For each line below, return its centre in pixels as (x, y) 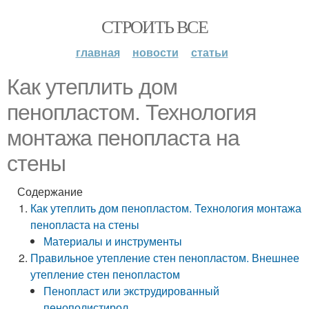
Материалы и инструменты (113, 241)
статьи (209, 52)
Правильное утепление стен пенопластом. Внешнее (165, 258)
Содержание (50, 191)
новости (155, 52)
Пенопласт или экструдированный (132, 291)
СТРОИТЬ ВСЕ (154, 26)
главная (98, 52)
